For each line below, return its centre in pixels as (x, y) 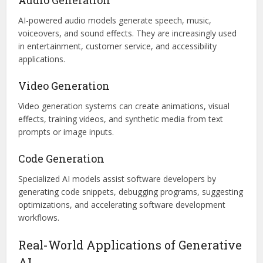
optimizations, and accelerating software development (122, 204)
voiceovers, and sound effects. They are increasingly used (128, 33)
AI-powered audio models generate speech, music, (115, 20)
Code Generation (62, 158)
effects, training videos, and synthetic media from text (121, 119)
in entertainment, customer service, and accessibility (118, 46)
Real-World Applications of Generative (130, 245)
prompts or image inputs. (66, 131)
